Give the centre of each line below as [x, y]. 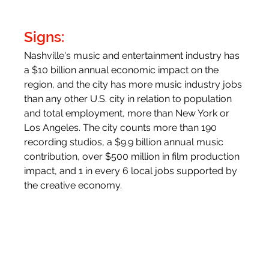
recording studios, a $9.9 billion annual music [125, 142]
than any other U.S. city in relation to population [129, 98]
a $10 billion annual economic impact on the [123, 70]
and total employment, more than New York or [128, 113]
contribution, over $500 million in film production [133, 156]
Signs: [44, 37]
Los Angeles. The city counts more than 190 [122, 127]
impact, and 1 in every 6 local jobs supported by [132, 171]
